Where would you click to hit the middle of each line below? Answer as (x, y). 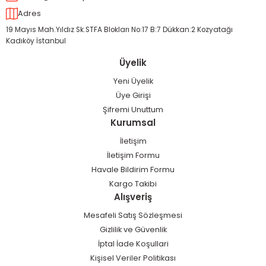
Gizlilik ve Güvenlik (133, 229)
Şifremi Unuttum (133, 110)
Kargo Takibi (133, 184)
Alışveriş (133, 197)
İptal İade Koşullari (133, 244)
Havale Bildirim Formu (133, 170)
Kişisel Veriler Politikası (133, 258)
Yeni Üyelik (133, 81)
